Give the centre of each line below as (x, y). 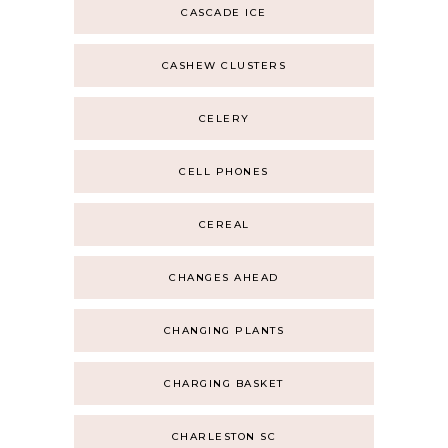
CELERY (224, 118)
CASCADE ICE (224, 12)
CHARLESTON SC (224, 436)
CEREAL (224, 224)
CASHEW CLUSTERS (224, 65)
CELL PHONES (224, 171)
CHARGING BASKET (224, 383)
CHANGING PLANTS (224, 330)
